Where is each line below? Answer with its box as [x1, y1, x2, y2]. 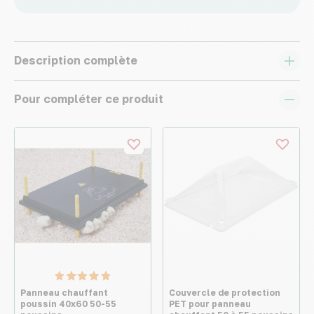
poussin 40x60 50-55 [20, 299, 116, 309]
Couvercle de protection [169, 287, 280, 298]
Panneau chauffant [20, 287, 108, 298]
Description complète [14, 53, 137, 67]
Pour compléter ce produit [14, 92, 163, 106]
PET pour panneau [169, 299, 251, 309]
